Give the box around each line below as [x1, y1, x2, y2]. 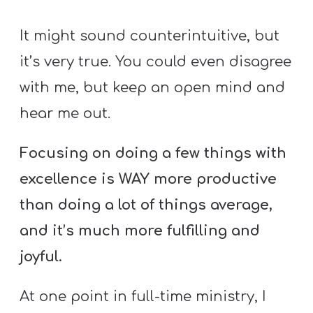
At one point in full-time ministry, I [20, 289, 267, 305]
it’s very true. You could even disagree [20, 53, 292, 70]
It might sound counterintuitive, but [20, 27, 280, 44]
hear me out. [20, 105, 111, 122]
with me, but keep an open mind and [20, 79, 286, 96]
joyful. [20, 248, 63, 265]
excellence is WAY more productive [20, 170, 277, 187]
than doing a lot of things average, [20, 196, 273, 213]
